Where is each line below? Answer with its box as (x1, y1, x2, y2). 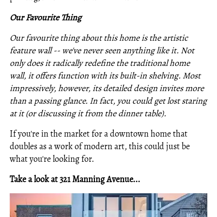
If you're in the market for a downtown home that (10, 128, 187, 139)
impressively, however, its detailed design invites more (10, 82, 204, 94)
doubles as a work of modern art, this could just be (10, 140, 190, 152)
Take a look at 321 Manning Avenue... (10, 173, 140, 185)
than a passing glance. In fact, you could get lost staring (10, 95, 207, 107)
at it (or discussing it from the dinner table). (10, 108, 166, 119)
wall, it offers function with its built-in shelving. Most (10, 70, 201, 81)
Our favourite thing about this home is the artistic (10, 32, 188, 44)
